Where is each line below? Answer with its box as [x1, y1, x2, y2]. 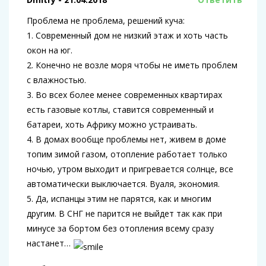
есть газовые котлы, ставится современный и [27, 104, 214, 116]
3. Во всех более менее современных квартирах [27, 89, 222, 101]
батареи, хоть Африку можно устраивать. [27, 119, 197, 131]
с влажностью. [27, 74, 86, 86]
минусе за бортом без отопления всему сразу [27, 223, 214, 235]
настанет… [27, 237, 73, 249]
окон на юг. [27, 45, 72, 56]
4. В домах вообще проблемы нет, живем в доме [27, 134, 226, 145]
